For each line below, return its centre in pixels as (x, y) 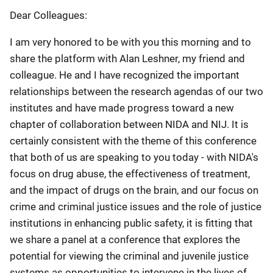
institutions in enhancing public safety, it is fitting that (131, 223)
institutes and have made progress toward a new (122, 108)
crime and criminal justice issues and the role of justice (136, 207)
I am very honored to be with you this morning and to (130, 42)
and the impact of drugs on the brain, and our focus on (134, 190)
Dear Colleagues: (48, 15)
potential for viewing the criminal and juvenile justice (129, 256)
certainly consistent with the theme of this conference (133, 141)
